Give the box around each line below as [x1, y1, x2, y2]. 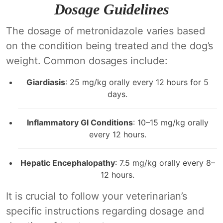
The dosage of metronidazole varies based [6, 25, 205, 37]
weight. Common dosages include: [6, 55, 168, 67]
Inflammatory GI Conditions [26, 117, 133, 127]
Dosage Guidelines [54, 1, 169, 17]
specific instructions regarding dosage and [6, 205, 204, 217]
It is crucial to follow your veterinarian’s [6, 190, 187, 202]
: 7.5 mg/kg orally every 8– [114, 158, 215, 168]
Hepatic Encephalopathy [20, 158, 115, 168]
